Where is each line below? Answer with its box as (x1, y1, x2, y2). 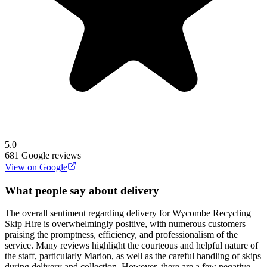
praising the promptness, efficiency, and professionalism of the (5, 229, 238, 240)
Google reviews (21, 150, 81, 160)
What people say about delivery (5, 184, 159, 197)
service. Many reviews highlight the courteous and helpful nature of (5, 240, 258, 251)
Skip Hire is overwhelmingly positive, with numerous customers (5, 219, 246, 229)
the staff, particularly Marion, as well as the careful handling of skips (5, 251, 261, 262)
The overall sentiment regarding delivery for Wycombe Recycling (5, 208, 251, 219)
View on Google (5, 162, 67, 172)
